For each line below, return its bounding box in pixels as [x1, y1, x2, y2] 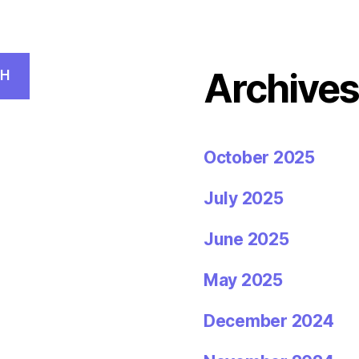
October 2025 [204, 147, 315, 167]
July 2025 [204, 188, 284, 208]
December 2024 [204, 310, 334, 331]
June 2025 [204, 228, 289, 249]
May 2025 [204, 269, 283, 290]
